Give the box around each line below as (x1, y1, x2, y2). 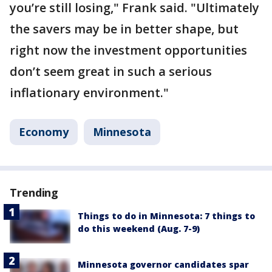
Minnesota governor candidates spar (78, 259, 249, 271)
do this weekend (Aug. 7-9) (78, 223, 200, 234)
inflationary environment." (10, 84, 169, 101)
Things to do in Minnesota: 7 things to (78, 210, 255, 222)
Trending (10, 185, 59, 200)
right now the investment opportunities (10, 42, 247, 58)
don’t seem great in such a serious (10, 63, 212, 80)
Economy (19, 124, 69, 139)
